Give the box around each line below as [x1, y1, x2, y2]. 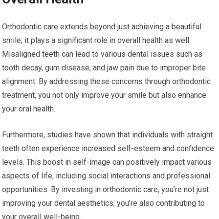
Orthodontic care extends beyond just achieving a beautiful [2, 22, 202, 32]
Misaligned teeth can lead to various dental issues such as [2, 49, 203, 59]
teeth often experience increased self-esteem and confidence [2, 144, 215, 153]
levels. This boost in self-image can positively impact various [2, 157, 212, 167]
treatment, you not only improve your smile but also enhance [2, 90, 207, 100]
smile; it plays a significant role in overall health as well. [2, 36, 191, 45]
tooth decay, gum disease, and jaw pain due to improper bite [2, 63, 206, 73]
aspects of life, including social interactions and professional [2, 171, 211, 181]
